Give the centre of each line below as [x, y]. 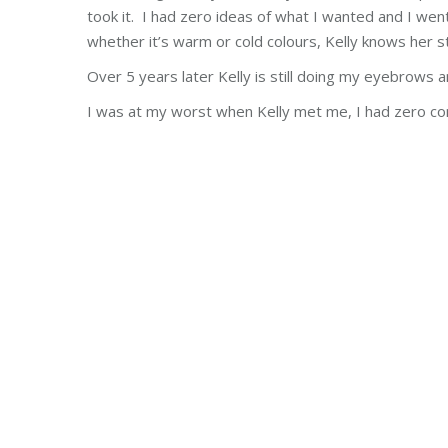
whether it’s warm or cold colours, [206, 41]
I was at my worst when [172, 111]
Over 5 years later [152, 76]
